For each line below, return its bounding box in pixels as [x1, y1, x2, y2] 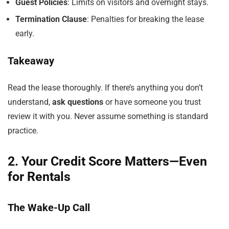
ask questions [52, 97, 103, 107]
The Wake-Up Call [8, 201, 90, 214]
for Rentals [8, 169, 71, 184]
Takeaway [8, 55, 54, 67]
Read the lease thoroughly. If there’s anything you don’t [8, 83, 203, 93]
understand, [8, 97, 52, 107]
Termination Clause [15, 14, 87, 24]
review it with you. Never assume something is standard [8, 111, 208, 121]
